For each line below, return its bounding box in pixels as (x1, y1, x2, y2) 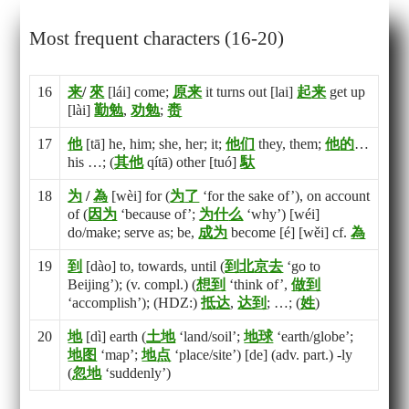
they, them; (255, 136, 326, 152)
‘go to (283, 258, 321, 275)
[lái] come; (104, 84, 173, 100)
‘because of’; (117, 206, 200, 223)
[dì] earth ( (82, 329, 147, 345)
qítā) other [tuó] (143, 154, 241, 171)
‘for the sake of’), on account (199, 188, 371, 204)
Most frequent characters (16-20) (29, 27, 285, 50)
